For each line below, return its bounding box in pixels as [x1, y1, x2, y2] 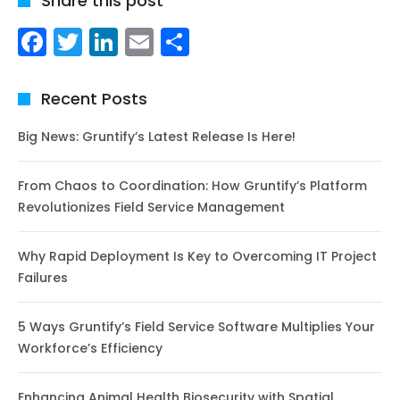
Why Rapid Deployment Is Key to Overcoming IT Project [18, 247, 377, 266]
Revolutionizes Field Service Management [18, 198, 285, 217]
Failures [18, 269, 68, 287]
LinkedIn [118, 21, 229, 62]
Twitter [82, 21, 176, 62]
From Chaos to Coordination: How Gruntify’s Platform [18, 177, 367, 196]
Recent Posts [41, 87, 147, 111]
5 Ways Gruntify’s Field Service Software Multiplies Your [18, 318, 375, 337]
